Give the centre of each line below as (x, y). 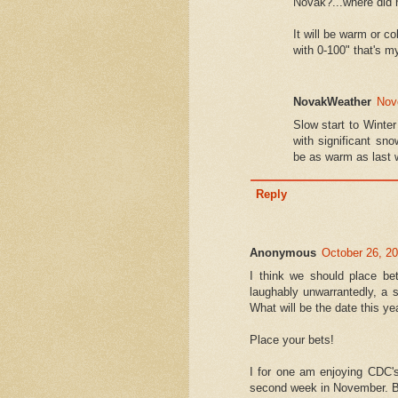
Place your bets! (292, 340)
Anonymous (283, 253)
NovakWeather (332, 101)
